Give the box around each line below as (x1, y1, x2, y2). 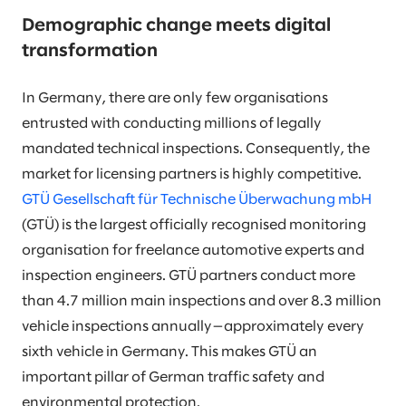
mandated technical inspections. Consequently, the (22, 142, 370, 157)
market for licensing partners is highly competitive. (22, 168, 362, 182)
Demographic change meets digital (22, 17, 331, 35)
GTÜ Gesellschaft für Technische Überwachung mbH (22, 193, 372, 208)
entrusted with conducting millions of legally (22, 117, 322, 131)
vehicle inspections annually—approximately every (22, 320, 364, 334)
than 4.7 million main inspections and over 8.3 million (22, 295, 382, 309)
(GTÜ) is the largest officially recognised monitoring (22, 218, 366, 233)
